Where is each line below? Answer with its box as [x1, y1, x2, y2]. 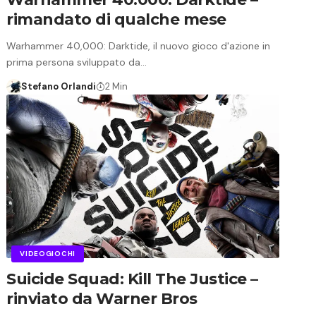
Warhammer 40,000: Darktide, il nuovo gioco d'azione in [6, 39, 271, 52]
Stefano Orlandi [20, 80, 96, 92]
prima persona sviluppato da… [6, 55, 147, 68]
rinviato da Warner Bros [6, 288, 197, 308]
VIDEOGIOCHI [20, 248, 75, 258]
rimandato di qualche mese [6, 9, 226, 29]
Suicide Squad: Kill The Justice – [6, 269, 258, 288]
